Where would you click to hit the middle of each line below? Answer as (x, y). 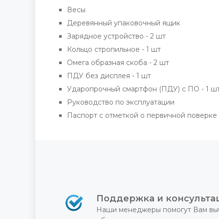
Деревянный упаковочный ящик (124, 23)
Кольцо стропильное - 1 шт (114, 50)
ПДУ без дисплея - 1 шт (109, 76)
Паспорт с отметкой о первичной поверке (142, 116)
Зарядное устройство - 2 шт (116, 36)
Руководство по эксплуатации (121, 102)
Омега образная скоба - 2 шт (118, 63)
